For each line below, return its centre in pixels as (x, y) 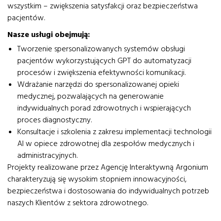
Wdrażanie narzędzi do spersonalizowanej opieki (98, 84)
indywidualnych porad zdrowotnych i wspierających (104, 108)
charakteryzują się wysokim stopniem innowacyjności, (97, 179)
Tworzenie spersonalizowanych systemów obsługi (101, 49)
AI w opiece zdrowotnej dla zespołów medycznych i (106, 144)
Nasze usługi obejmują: (49, 35)
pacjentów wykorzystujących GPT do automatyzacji (104, 61)
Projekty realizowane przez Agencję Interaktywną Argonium (108, 167)
